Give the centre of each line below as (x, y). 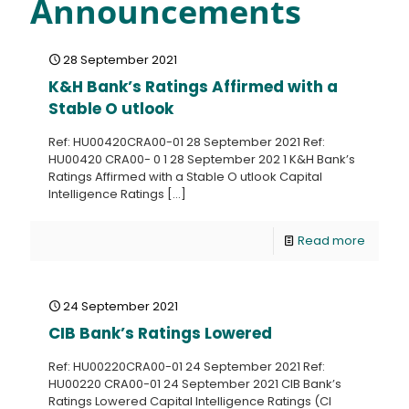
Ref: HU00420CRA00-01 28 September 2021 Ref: (187, 142)
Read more (331, 241)
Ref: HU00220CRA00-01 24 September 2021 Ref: (187, 367)
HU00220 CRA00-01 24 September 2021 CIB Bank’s (195, 384)
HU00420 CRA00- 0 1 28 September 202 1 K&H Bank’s (202, 159)
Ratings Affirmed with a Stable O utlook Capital (185, 177)
